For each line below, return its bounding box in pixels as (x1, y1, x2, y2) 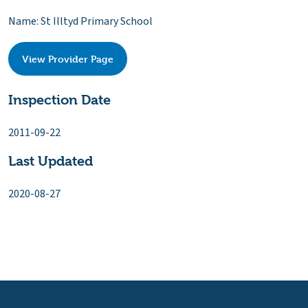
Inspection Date (8, 91, 111, 108)
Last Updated (8, 153, 93, 170)
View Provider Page (22, 53, 114, 65)
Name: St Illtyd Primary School (8, 14, 153, 30)
